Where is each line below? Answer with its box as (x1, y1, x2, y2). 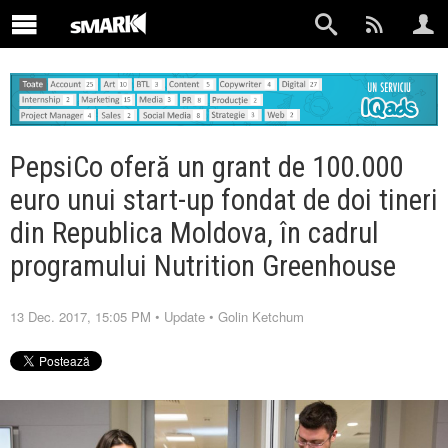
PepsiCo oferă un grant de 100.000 (10, 149, 403, 184)
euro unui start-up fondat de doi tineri (10, 182, 438, 217)
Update (164, 306, 205, 326)
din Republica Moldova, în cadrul (10, 215, 379, 250)
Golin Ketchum (218, 306, 304, 326)
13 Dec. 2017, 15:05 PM (10, 306, 151, 326)
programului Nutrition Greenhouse (10, 248, 396, 283)
